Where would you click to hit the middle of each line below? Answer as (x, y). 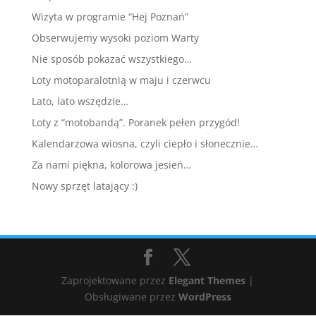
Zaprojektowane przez (115, 280)
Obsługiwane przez (131, 296)
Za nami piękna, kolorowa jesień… (111, 164)
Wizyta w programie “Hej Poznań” (110, 16)
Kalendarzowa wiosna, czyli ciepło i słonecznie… (145, 143)
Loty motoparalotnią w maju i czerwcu (121, 80)
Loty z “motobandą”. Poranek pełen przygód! (135, 122)
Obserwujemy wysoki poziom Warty (115, 37)
